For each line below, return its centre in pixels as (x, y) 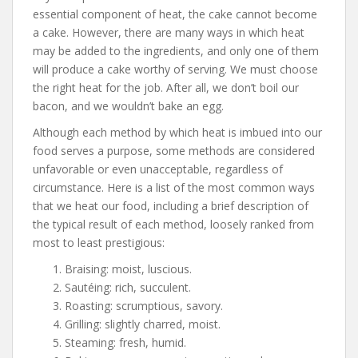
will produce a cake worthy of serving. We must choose (175, 70)
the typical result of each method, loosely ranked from (173, 225)
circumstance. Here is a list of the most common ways (174, 188)
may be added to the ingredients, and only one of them (176, 51)
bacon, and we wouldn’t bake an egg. (128, 106)
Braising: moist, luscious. (128, 269)
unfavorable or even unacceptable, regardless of (158, 169)
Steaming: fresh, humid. (125, 343)
